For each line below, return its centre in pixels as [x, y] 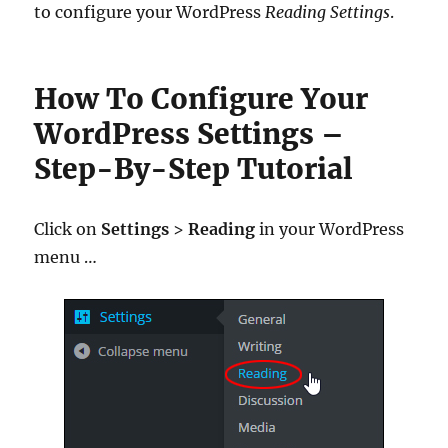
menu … [66, 257]
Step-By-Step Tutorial [194, 169]
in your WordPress [330, 229]
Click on [68, 229]
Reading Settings [328, 12]
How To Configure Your [201, 99]
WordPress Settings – [189, 134]
